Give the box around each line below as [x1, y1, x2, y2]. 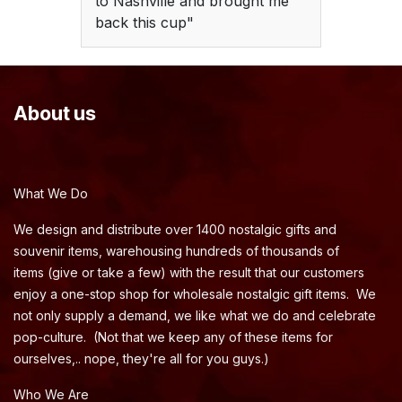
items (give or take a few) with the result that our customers [13, 265, 364, 281]
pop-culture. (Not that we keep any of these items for [13, 329, 333, 345]
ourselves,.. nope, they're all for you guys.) [13, 351, 273, 367]
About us [13, 101, 96, 126]
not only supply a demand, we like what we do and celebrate [13, 308, 376, 324]
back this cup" [94, 13, 194, 31]
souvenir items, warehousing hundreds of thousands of [13, 243, 339, 259]
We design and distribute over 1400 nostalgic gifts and [13, 222, 336, 238]
